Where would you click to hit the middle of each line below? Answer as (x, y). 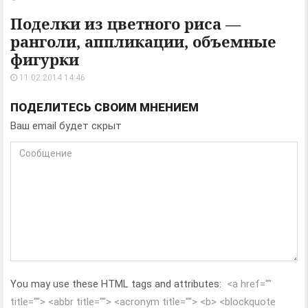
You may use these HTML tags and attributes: (117, 284)
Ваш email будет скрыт (66, 126)
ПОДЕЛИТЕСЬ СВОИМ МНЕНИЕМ (104, 107)
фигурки (45, 59)
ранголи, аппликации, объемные (143, 41)
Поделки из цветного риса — (125, 23)
